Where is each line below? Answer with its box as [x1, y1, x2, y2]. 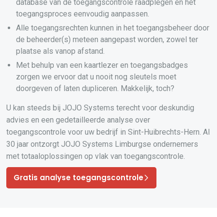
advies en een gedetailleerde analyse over [6, 115, 151, 124]
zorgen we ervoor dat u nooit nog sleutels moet [16, 72, 177, 81]
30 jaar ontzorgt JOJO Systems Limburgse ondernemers [6, 139, 199, 149]
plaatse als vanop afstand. [16, 46, 105, 56]
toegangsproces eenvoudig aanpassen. [16, 9, 150, 18]
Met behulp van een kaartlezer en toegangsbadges [16, 61, 188, 70]
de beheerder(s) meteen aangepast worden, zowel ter [16, 35, 199, 44]
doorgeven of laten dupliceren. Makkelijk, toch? [16, 84, 175, 93]
